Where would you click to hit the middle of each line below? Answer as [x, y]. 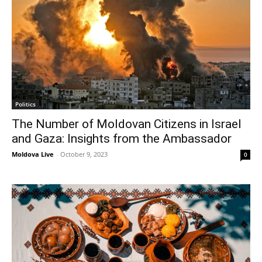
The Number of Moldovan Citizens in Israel [127, 124]
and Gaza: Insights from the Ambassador [122, 138]
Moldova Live [33, 154]
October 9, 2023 [84, 154]
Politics [25, 104]
